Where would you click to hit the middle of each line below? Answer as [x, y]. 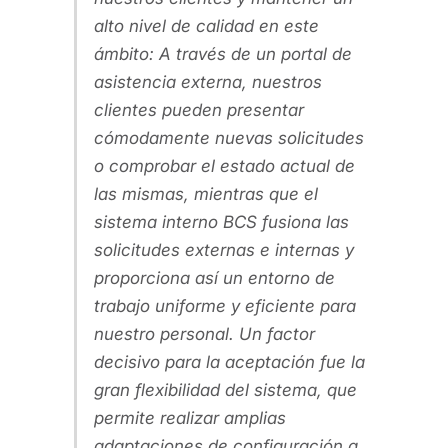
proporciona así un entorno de [214, 277]
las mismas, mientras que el [206, 193]
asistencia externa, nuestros [208, 81]
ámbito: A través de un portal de [223, 53]
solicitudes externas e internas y [224, 249]
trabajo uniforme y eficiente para [225, 305]
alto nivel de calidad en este [206, 25]
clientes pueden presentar [199, 109]
